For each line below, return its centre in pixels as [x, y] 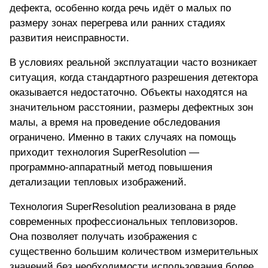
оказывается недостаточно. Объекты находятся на [128, 93]
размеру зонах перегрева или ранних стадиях [118, 23]
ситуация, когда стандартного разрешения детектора [134, 78]
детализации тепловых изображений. [98, 182]
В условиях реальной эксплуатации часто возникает [133, 63]
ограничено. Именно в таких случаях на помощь [123, 138]
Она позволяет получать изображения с [103, 237]
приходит [33, 153]
